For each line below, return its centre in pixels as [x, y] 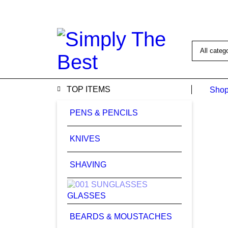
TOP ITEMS [89, 89]
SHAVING [88, 165]
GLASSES [87, 196]
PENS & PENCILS [104, 113]
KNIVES [85, 139]
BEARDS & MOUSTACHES [121, 217]
